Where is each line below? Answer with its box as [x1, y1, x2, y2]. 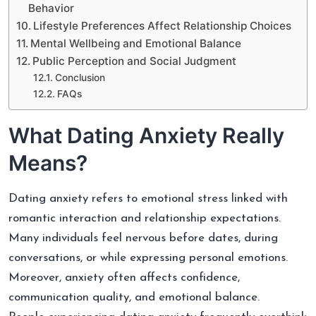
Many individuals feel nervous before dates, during [8, 231, 278, 244]
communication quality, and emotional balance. [8, 291, 260, 303]
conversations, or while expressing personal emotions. [8, 251, 288, 264]
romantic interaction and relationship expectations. [8, 212, 281, 224]
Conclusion [54, 71, 105, 83]
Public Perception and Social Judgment [32, 54, 237, 68]
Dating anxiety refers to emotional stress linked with [8, 192, 288, 205]
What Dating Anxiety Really [8, 122, 284, 148]
